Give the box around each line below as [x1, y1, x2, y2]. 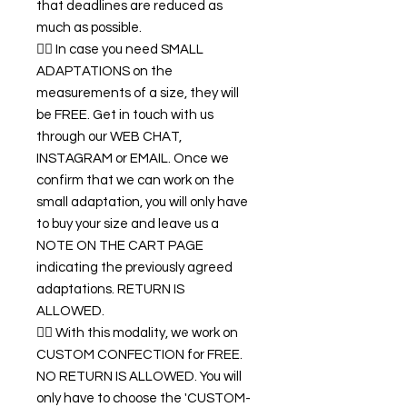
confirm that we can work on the [36, 174, 234, 188]
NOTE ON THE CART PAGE [36, 239, 203, 253]
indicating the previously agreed [36, 261, 233, 275]
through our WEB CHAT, [36, 130, 182, 144]
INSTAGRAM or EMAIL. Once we [36, 152, 229, 166]
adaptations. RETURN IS [36, 283, 184, 297]
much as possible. [36, 21, 142, 35]
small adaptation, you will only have [36, 195, 248, 210]
